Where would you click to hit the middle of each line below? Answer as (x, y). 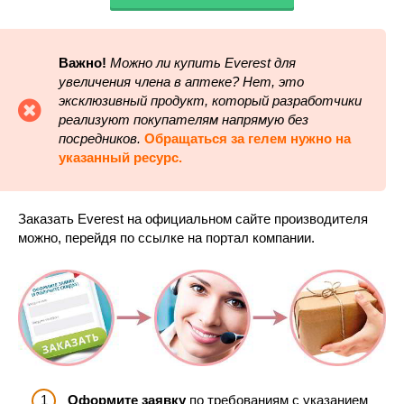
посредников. (100, 138)
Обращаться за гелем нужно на (248, 138)
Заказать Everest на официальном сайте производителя (193, 219)
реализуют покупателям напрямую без (184, 119)
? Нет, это (268, 82)
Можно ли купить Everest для (203, 63)
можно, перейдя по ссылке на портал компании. (166, 238)
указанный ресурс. (120, 157)
